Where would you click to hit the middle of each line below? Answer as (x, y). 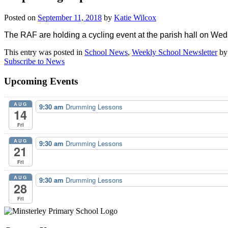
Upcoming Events (41, 81)
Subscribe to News (34, 62)
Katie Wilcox (135, 18)
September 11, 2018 (70, 18)
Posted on (21, 18)
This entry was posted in (44, 52)
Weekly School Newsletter (175, 52)
